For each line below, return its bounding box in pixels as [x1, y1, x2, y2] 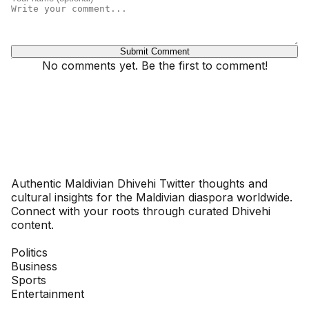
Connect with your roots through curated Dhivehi [11, 204, 270, 219]
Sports [11, 273, 46, 288]
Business [11, 259, 57, 274]
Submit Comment [119, 46, 190, 57]
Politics [11, 246, 48, 260]
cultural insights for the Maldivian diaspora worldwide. [11, 190, 292, 205]
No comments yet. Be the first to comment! [41, 59, 268, 73]
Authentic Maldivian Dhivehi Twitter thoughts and [11, 177, 268, 191]
